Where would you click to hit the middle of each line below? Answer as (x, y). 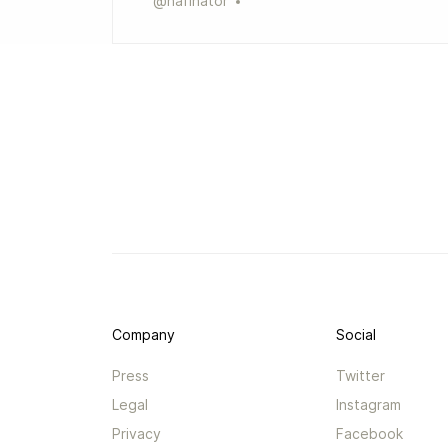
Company (144, 334)
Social (356, 334)
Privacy (137, 433)
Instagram (369, 404)
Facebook (370, 433)
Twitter (361, 375)
